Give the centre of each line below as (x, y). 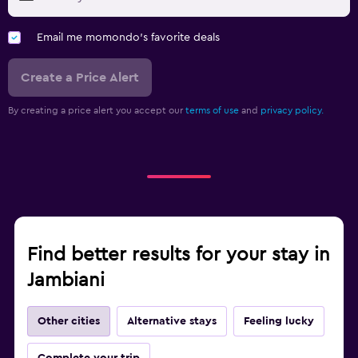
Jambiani (66, 280)
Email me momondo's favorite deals (128, 37)
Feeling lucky (279, 321)
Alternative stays (172, 321)
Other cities (69, 321)
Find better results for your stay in (179, 255)
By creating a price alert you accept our (97, 110)
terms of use (212, 110)
